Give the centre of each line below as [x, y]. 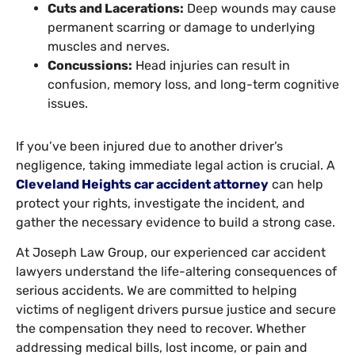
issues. [68, 103]
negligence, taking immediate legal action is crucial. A [176, 165]
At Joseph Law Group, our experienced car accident [171, 253]
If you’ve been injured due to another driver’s [149, 146]
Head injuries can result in [211, 65]
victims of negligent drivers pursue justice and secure [176, 310]
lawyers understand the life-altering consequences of [176, 272]
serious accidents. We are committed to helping [157, 291]
